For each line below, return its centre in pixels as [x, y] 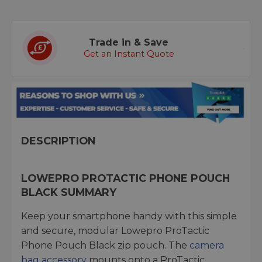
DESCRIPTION [58, 141]
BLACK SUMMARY [69, 192]
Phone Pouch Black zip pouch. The [105, 246]
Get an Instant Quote [129, 54]
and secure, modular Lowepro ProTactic [115, 231]
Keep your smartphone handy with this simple [129, 216]
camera [207, 246]
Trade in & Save [129, 42]
